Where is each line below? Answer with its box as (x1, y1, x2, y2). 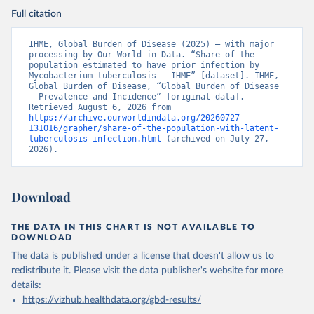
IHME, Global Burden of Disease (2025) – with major (29, 39, 274, 49)
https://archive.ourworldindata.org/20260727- (29, 113, 245, 123)
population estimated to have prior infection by (29, 60, 259, 70)
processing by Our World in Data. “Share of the (29, 50, 254, 60)
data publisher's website (137, 266, 245, 275)
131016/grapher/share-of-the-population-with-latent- (29, 123, 279, 133)
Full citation (11, 9, 62, 19)
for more (245, 266, 283, 275)
